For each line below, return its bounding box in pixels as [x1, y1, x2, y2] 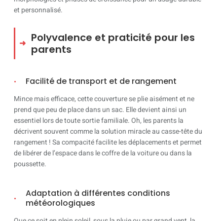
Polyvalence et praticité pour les [31, 30, 195, 44]
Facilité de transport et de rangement [26, 75, 177, 87]
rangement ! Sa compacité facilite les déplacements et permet [14, 137, 202, 148]
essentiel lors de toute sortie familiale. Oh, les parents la [14, 115, 184, 126]
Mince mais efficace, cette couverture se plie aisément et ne [14, 94, 194, 105]
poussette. [14, 159, 46, 170]
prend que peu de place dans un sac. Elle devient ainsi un [14, 105, 186, 115]
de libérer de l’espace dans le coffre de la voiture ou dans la [14, 148, 192, 159]
